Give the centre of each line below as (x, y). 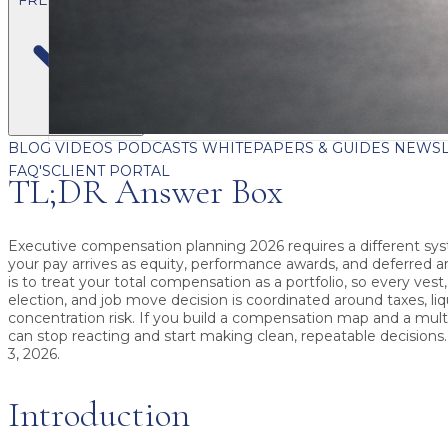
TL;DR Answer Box (145, 192)
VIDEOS (86, 147)
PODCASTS (159, 147)
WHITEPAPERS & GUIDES (298, 147)
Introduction (99, 415)
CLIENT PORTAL (110, 170)
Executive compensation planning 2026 (146, 246)
